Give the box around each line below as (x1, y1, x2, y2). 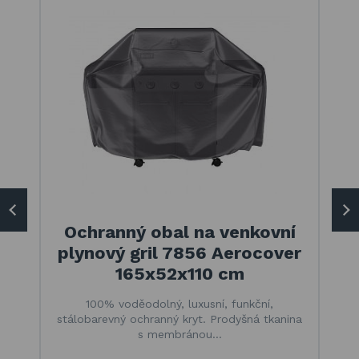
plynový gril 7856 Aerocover (58, 242, 301, 263)
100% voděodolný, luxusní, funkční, (86, 296, 273, 310)
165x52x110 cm (115, 263, 244, 284)
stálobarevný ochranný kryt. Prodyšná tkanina (57, 312, 302, 325)
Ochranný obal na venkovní (63, 221, 296, 242)
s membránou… (137, 327, 222, 341)
